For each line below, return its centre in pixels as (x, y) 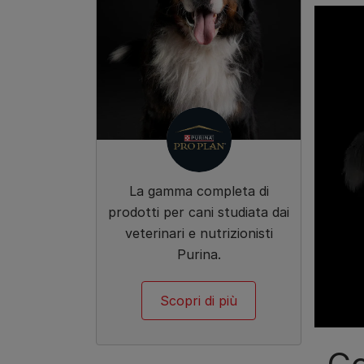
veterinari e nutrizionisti (199, 234)
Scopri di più (199, 301)
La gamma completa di (199, 191)
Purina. (199, 255)
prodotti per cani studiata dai (199, 212)
